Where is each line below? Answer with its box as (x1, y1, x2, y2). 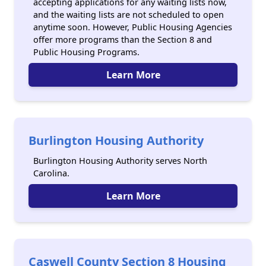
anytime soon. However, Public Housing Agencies (33, 21, 232, 33)
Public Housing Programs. (33, 46, 140, 58)
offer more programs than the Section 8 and (33, 34, 212, 45)
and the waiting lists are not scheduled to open (33, 9, 224, 20)
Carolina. (33, 167, 69, 179)
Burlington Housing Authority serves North (33, 155, 207, 166)
